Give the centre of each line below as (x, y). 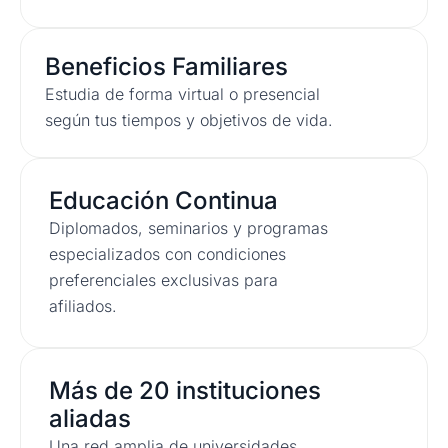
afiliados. (83, 305)
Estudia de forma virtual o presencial (182, 93)
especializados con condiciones (167, 253)
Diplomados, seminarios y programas (188, 227)
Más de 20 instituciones (185, 390)
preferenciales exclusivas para (163, 279)
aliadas (90, 418)
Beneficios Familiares (166, 66)
